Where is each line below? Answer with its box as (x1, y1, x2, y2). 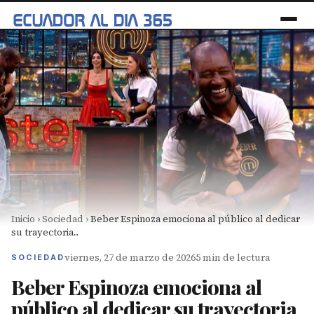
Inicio (11, 212, 35, 225)
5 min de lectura (196, 251, 271, 264)
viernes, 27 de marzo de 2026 (64, 251, 196, 264)
